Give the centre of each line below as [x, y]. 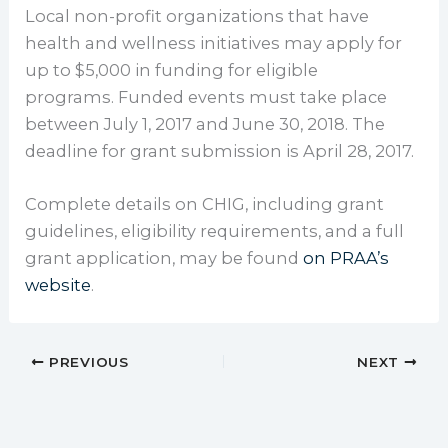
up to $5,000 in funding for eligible [172, 69]
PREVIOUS [86, 362]
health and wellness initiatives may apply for [214, 42]
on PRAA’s [346, 257]
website [58, 284]
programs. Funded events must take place [206, 96]
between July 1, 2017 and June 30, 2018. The [205, 123]
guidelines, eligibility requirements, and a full [215, 230]
